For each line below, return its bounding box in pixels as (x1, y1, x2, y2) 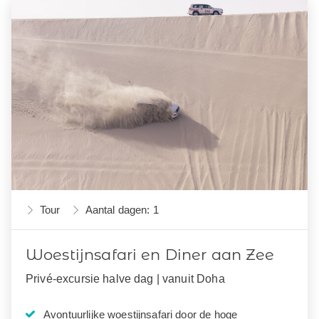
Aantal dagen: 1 (85, 204, 159, 216)
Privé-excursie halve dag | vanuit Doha (26, 272, 225, 286)
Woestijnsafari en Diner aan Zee (26, 246, 275, 264)
